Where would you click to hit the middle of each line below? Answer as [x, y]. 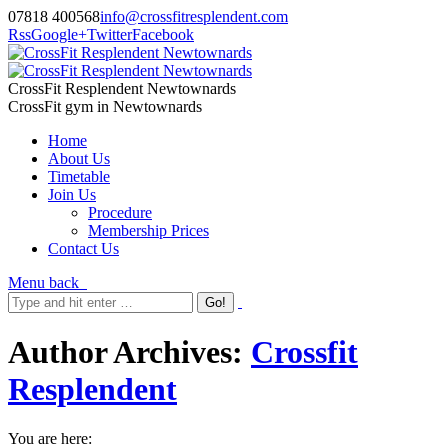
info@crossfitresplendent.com [194, 16]
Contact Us [83, 248]
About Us [79, 158]
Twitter [109, 34]
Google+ [59, 34]
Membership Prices [148, 230]
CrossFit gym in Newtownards [105, 106]
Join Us [72, 194]
